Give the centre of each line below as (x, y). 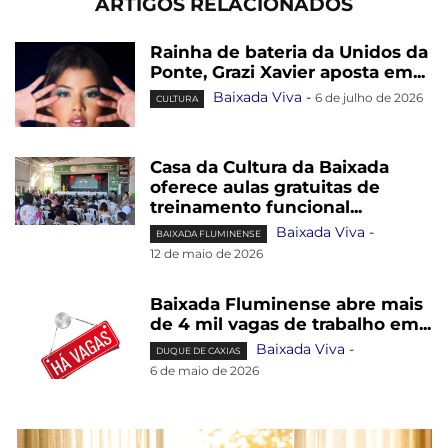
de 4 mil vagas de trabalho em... (290, 324)
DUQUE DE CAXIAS (198, 350)
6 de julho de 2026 (369, 98)
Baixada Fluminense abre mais (286, 304)
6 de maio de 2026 (204, 371)
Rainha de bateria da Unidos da (289, 52)
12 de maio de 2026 (206, 254)
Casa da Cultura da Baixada (269, 167)
